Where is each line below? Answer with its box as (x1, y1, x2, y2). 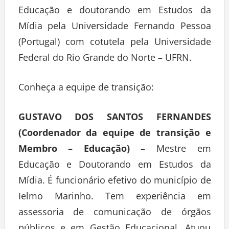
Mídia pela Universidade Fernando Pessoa (18, 21, 211, 34)
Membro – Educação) (18, 144, 130, 157)
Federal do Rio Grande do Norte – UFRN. (18, 53, 197, 66)
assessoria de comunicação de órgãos (18, 208, 211, 220)
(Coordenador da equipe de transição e (18, 128, 211, 141)
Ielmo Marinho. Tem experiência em (18, 192, 211, 204)
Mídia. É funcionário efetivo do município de (18, 176, 211, 189)
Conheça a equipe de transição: (18, 83, 154, 96)
